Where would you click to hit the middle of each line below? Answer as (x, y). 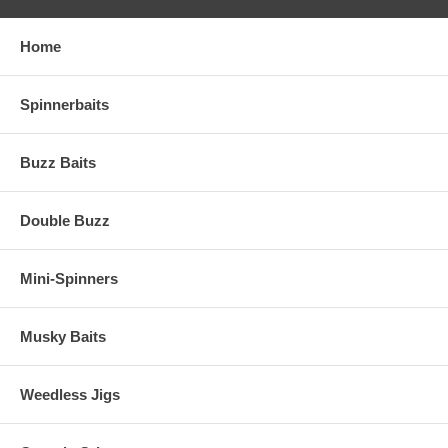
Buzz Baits (58, 162)
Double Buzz (65, 220)
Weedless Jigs (70, 394)
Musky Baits (63, 336)
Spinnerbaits (64, 104)
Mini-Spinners (69, 278)
